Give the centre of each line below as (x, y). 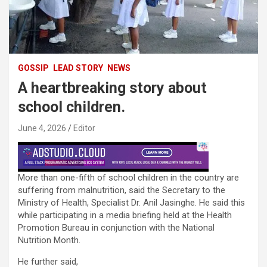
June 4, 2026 (42, 128)
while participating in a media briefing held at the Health (125, 215)
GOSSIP (33, 68)
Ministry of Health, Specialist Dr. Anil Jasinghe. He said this (131, 203)
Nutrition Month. (49, 240)
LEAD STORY (78, 68)
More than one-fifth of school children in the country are (128, 178)
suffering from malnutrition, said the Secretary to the (122, 190)
